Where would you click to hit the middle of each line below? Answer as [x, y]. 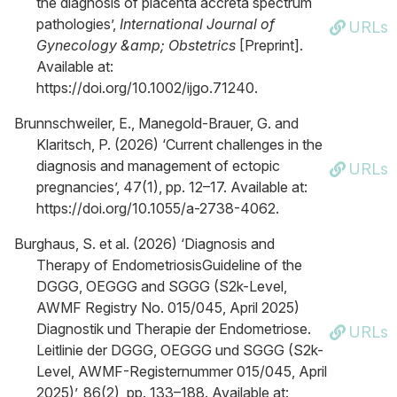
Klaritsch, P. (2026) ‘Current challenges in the [179, 144]
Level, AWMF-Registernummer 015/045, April [182, 371]
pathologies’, [78, 24]
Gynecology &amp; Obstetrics [136, 45]
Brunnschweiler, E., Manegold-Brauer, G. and [156, 123]
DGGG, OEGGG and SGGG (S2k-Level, [162, 286]
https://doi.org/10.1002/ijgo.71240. [147, 88]
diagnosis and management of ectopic [158, 166]
